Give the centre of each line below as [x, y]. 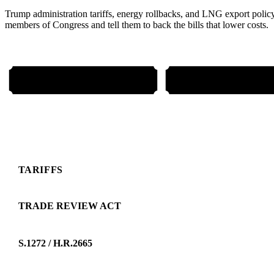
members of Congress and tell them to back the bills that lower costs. [137, 24]
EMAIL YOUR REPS [83, 80]
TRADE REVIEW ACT [69, 206]
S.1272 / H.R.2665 [55, 243]
